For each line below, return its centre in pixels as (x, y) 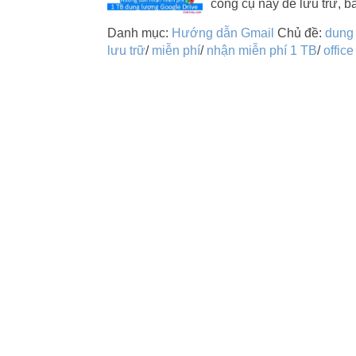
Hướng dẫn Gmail (222, 33)
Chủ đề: (301, 33)
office (338, 50)
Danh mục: (139, 33)
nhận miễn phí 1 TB (261, 50)
